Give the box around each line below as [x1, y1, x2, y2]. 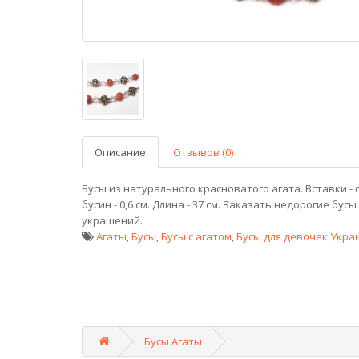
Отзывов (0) [173, 145, 233, 159]
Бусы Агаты [144, 334, 202, 349]
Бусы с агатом [161, 229, 232, 244]
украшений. [82, 213, 143, 228]
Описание [95, 145, 146, 159]
